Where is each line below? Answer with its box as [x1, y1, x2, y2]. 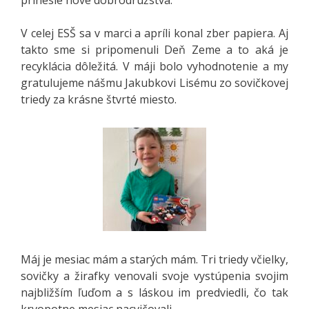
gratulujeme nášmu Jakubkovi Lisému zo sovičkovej [21, 74, 288, 90]
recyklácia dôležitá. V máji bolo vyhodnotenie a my [21, 58, 288, 74]
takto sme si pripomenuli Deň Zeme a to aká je [21, 41, 288, 57]
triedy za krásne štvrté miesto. [21, 91, 177, 107]
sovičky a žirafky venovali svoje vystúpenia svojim [21, 268, 288, 283]
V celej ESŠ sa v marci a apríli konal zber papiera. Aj [21, 25, 288, 41]
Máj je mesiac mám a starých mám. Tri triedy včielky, [21, 251, 288, 267]
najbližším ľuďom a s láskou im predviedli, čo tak [21, 284, 288, 300]
